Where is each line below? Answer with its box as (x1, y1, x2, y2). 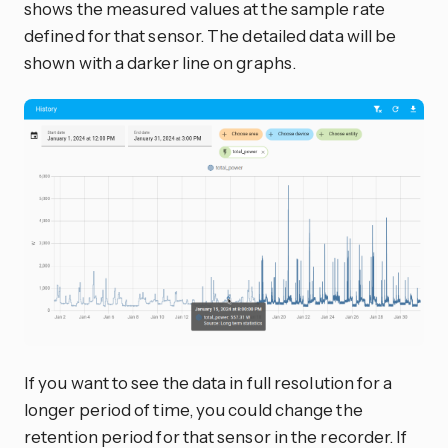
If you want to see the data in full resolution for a (24, 372, 393, 394)
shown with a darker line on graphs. (24, 52, 296, 74)
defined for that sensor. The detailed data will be (24, 25, 397, 47)
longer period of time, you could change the (24, 399, 363, 421)
